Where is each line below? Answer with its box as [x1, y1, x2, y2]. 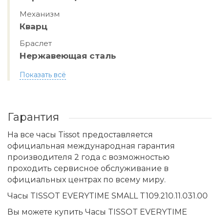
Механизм [20, 9, 60, 19]
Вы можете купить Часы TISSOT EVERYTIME [7, 207, 187, 217]
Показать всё [20, 70, 66, 79]
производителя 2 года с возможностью [7, 153, 170, 162]
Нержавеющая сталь [20, 51, 116, 61]
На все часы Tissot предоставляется [7, 130, 153, 139]
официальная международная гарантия [7, 141, 175, 151]
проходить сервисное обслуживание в [7, 164, 169, 173]
